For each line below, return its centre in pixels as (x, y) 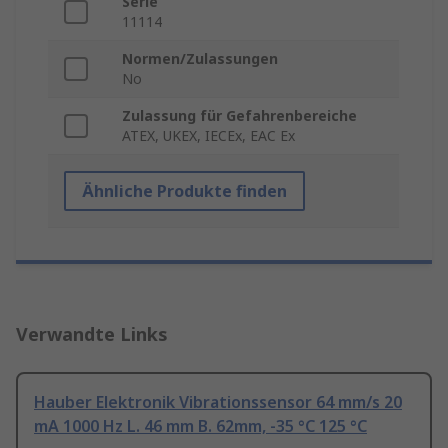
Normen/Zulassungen (200, 59)
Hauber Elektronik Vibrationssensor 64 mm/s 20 (218, 402)
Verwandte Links (92, 334)
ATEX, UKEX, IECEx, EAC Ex (208, 136)
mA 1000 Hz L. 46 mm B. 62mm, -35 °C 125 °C (200, 426)
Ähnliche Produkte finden (184, 191)
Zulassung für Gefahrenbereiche (239, 116)
